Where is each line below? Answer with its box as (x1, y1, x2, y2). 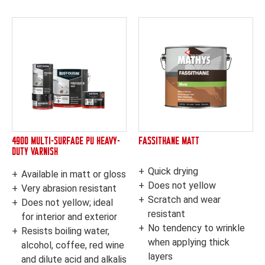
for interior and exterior (21, 211, 117, 223)
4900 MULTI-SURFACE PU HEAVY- (12, 137, 120, 147)
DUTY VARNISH (12, 147, 58, 158)
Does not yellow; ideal (21, 197, 113, 209)
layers (148, 250, 173, 262)
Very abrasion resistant (21, 183, 117, 195)
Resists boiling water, (21, 225, 109, 237)
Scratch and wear (148, 193, 221, 205)
